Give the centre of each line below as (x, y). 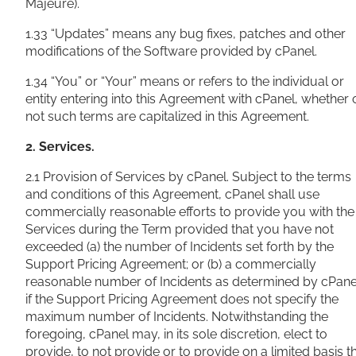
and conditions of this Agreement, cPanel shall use (172, 195)
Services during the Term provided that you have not (180, 230)
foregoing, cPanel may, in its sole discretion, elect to (176, 335)
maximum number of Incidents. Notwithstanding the (177, 317)
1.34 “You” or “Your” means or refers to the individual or (185, 82)
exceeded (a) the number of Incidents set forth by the (180, 247)
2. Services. (60, 147)
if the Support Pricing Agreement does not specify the (182, 300)
